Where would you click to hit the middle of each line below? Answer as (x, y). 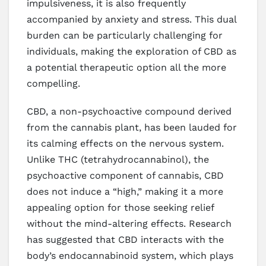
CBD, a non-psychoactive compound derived (129, 111)
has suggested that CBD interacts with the (125, 239)
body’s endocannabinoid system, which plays (130, 255)
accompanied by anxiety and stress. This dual (132, 19)
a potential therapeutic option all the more (126, 67)
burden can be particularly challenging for (125, 35)
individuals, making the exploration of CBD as (132, 51)
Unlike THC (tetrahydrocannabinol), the (118, 159)
